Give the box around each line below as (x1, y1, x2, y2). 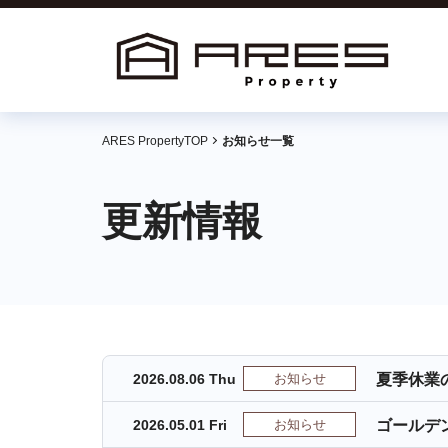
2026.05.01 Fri (133, 417, 227, 433)
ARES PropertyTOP (102, 134, 208, 148)
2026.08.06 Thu (133, 371, 236, 387)
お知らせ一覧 (222, 134, 294, 148)
